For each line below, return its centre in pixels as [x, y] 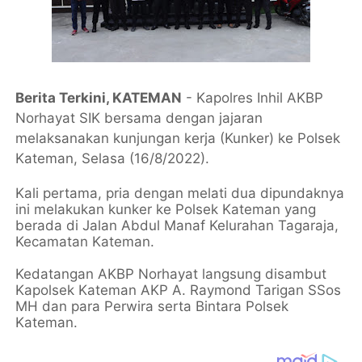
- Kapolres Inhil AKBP [253, 98]
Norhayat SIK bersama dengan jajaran [139, 118]
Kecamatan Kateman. [85, 242]
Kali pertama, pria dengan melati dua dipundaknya [180, 193]
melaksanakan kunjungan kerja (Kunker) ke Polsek [178, 138]
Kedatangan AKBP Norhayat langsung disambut [171, 274]
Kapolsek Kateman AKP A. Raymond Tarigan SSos [179, 290]
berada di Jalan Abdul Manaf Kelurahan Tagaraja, [177, 225]
